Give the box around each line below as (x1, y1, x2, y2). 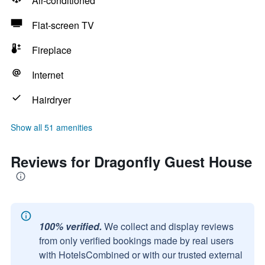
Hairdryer (32, 93, 71, 106)
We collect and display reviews (104, 219, 234, 233)
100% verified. (39, 219, 102, 233)
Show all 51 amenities (11, 121, 92, 133)
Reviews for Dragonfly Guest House (11, 151, 252, 172)
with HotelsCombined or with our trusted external (39, 248, 243, 261)
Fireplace (32, 43, 72, 57)
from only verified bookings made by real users (39, 234, 234, 247)
